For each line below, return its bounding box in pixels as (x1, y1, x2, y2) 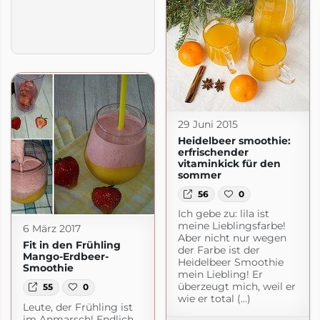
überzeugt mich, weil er (177, 279, 296, 293)
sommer (177, 168, 221, 181)
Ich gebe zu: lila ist (177, 206, 269, 220)
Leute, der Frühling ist (22, 300, 133, 314)
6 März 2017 (22, 222, 81, 236)
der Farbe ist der (177, 243, 260, 256)
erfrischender (177, 145, 249, 159)
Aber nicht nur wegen (177, 231, 286, 244)
